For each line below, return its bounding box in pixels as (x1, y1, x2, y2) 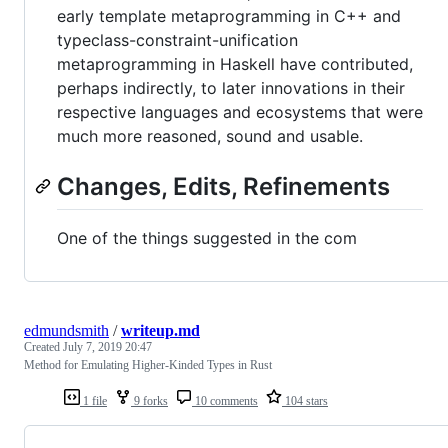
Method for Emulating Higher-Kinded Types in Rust (24, 358, 272, 373)
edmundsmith (24, 322, 109, 340)
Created (24, 340, 63, 355)
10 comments (192, 394, 258, 409)
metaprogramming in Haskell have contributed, (57, 54, 413, 75)
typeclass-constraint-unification (57, 30, 298, 51)
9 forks (131, 394, 168, 409)
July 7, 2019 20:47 (63, 340, 152, 355)
